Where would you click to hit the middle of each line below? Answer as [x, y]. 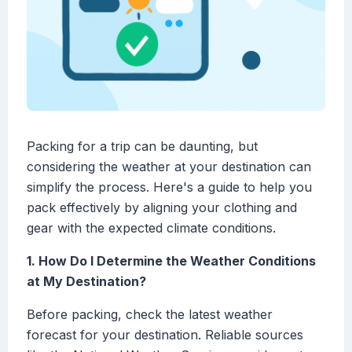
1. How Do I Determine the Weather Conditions [171, 261]
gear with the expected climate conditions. [151, 228]
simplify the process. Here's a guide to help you [169, 187]
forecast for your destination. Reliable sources [165, 335]
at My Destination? [86, 282]
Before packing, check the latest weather [150, 315]
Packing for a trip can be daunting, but [142, 147]
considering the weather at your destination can [169, 167]
